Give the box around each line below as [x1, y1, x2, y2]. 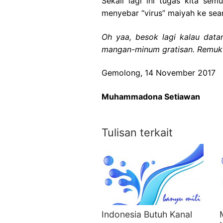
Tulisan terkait [102, 126, 173, 139]
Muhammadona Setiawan [102, 91, 200, 102]
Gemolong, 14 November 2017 [102, 68, 216, 78]
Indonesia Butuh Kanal [102, 209, 192, 220]
